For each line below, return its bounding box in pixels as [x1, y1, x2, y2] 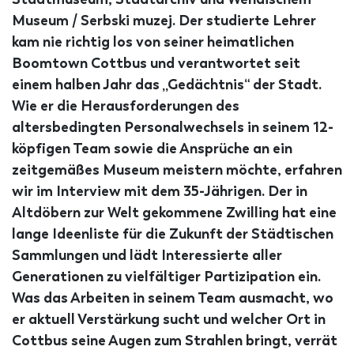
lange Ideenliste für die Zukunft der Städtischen [12, 225, 333, 243]
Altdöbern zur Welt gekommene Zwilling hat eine [12, 204, 337, 222]
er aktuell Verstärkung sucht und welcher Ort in [12, 311, 326, 329]
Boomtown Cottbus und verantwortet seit [12, 55, 300, 73]
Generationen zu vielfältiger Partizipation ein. [12, 268, 321, 286]
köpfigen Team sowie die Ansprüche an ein [12, 140, 292, 158]
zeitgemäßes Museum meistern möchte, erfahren [12, 161, 342, 179]
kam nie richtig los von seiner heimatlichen [12, 33, 294, 51]
